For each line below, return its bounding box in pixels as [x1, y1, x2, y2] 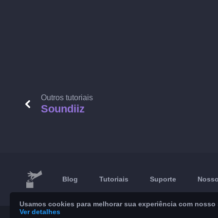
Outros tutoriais [41, 93, 93, 102]
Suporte [150, 175, 177, 183]
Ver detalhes [19, 208, 60, 216]
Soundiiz [41, 103, 85, 115]
